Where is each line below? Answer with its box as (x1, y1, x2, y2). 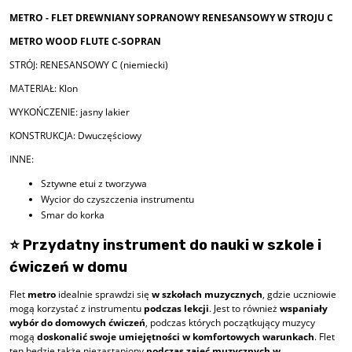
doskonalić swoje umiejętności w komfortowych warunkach (37, 329, 314, 343)
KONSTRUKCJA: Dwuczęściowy (9, 128, 141, 142)
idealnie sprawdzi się (56, 287, 152, 301)
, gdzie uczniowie (262, 287, 336, 301)
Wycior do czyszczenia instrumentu (41, 192, 194, 206)
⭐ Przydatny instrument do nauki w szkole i (9, 236, 321, 254)
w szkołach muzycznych (152, 287, 262, 301)
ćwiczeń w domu (9, 258, 127, 276)
